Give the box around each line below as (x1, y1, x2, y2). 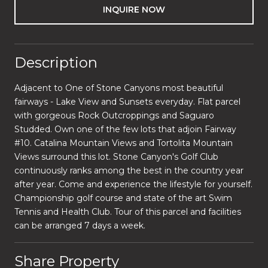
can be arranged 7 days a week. (14, 220, 145, 231)
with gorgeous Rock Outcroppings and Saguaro (14, 109, 214, 121)
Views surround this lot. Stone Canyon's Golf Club (14, 151, 218, 162)
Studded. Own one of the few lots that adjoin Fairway (14, 123, 236, 135)
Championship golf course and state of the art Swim (14, 192, 232, 203)
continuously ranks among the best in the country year (14, 165, 243, 176)
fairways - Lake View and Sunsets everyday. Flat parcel (14, 96, 240, 107)
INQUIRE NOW (103, 4, 165, 15)
